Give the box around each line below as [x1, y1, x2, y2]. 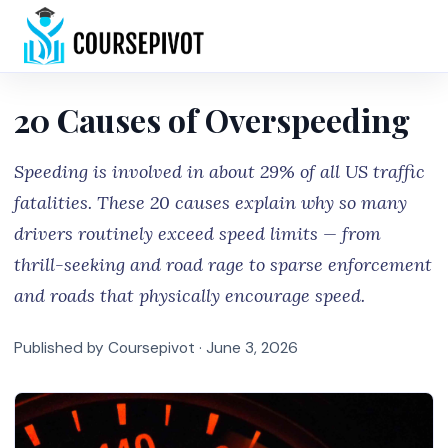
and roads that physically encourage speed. [14, 284, 365, 307]
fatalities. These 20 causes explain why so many [14, 191, 407, 214]
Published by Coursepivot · [14, 338, 206, 358]
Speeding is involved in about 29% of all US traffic [14, 160, 425, 183]
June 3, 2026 [206, 338, 298, 358]
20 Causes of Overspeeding [14, 98, 410, 141]
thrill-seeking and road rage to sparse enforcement [14, 253, 432, 276]
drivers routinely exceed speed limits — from [14, 222, 381, 245]
